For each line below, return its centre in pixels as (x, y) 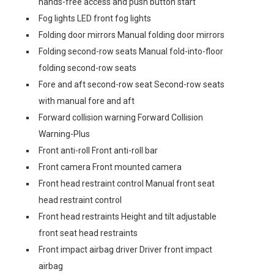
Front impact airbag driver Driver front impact (125, 250)
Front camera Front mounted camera (110, 167)
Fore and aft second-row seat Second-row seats (131, 84)
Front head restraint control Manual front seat (127, 183)
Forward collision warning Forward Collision (121, 117)
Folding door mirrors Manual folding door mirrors (131, 35)
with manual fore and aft (87, 101)
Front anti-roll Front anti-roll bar (98, 150)
